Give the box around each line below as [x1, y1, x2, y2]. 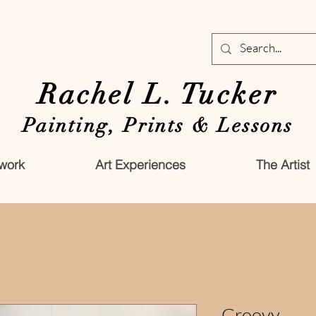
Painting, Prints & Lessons [23, 113, 293, 138]
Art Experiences [95, 156, 186, 173]
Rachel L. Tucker [38, 76, 278, 112]
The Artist [255, 156, 310, 173]
